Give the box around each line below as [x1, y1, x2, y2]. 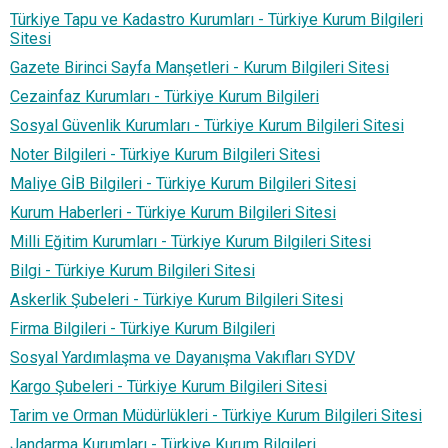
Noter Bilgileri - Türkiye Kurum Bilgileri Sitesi [10, 144, 320, 164]
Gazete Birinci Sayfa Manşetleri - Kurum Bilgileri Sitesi [10, 57, 389, 77]
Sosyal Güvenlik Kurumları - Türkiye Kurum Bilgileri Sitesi [10, 115, 404, 135]
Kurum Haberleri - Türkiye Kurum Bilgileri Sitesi [10, 202, 336, 222]
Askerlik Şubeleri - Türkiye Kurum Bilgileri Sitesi [10, 289, 343, 309]
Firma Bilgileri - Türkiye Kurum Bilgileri [10, 318, 275, 338]
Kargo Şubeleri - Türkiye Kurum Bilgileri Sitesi [10, 376, 327, 396]
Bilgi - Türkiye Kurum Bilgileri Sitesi [10, 260, 255, 280]
